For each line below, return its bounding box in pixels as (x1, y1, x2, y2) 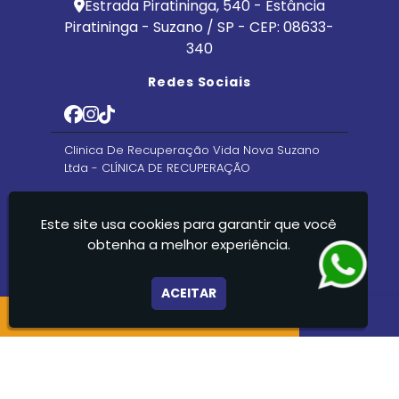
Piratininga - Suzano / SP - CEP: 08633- (64, 17, 335, 37)
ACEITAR (160, 284, 216, 302)
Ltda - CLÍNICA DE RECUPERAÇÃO (63, 159, 250, 176)
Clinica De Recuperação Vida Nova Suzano (63, 142, 320, 159)
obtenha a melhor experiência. (86, 235, 290, 254)
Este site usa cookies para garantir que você (40, 215, 337, 233)
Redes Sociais (147, 73, 252, 91)
